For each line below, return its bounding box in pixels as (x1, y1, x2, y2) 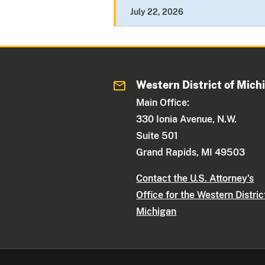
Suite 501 (136, 130, 179, 142)
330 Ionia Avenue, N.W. (136, 114, 237, 125)
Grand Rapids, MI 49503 (136, 147, 245, 159)
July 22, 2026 (130, 7, 183, 17)
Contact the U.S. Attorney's (136, 173, 254, 185)
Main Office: (136, 97, 190, 109)
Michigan (136, 206, 177, 218)
